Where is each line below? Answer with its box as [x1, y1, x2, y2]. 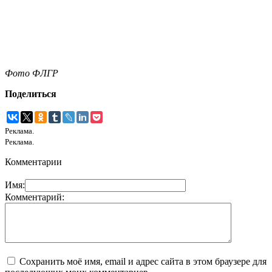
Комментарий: [5, 191, 64, 202]
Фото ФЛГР [5, 68, 58, 79]
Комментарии [5, 157, 62, 168]
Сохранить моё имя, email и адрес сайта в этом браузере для [19, 256, 267, 267]
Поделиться [5, 89, 56, 100]
